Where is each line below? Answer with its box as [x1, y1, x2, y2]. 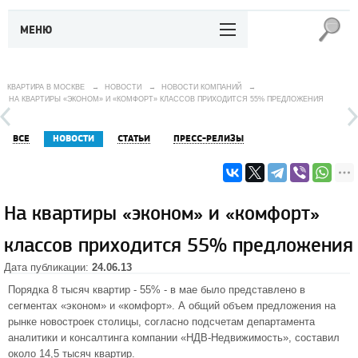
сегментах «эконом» [8, 300, 106, 312]
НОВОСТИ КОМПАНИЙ [161, 83, 241, 91]
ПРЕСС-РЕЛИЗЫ [173, 133, 244, 145]
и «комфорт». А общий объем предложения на [106, 300, 336, 312]
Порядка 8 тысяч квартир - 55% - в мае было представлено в [8, 284, 305, 296]
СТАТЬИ [117, 133, 150, 145]
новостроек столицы [40, 316, 138, 328]
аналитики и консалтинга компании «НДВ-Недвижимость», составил [8, 332, 340, 344]
